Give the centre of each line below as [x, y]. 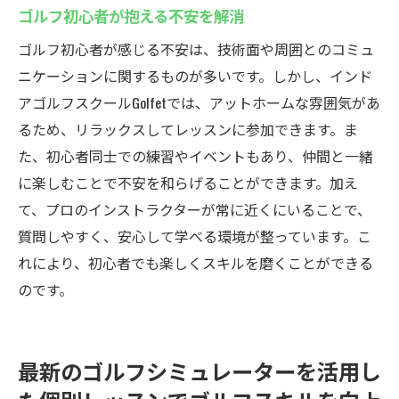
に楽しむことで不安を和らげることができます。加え [188, 183]
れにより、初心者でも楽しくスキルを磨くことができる [195, 263]
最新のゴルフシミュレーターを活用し [199, 370]
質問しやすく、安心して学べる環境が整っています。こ [195, 236]
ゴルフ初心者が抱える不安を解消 [131, 15]
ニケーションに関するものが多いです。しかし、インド [195, 76]
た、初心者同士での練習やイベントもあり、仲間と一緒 [195, 156]
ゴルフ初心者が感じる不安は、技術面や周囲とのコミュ [196, 49]
